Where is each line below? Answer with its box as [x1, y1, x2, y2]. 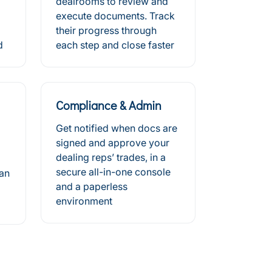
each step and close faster [56, 39, 174, 51]
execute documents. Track [56, 10, 175, 22]
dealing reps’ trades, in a [56, 151, 166, 163]
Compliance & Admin [56, 97, 161, 113]
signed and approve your [56, 137, 169, 149]
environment [56, 195, 112, 207]
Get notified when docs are [56, 122, 177, 134]
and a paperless [56, 180, 127, 192]
